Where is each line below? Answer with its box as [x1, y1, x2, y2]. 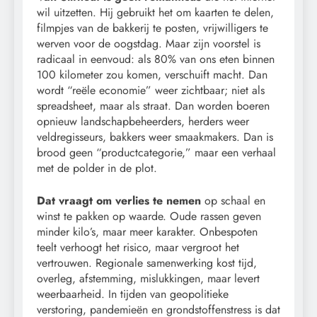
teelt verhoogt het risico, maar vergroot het [37, 238, 239, 255]
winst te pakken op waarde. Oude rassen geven [37, 207, 261, 224]
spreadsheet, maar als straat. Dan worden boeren [37, 97, 270, 114]
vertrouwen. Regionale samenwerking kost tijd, [37, 254, 257, 271]
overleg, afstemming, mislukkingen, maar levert [37, 270, 260, 287]
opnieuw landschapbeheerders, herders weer [37, 113, 249, 129]
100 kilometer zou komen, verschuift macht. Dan [37, 66, 267, 83]
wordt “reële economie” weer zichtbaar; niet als [37, 81, 265, 98]
